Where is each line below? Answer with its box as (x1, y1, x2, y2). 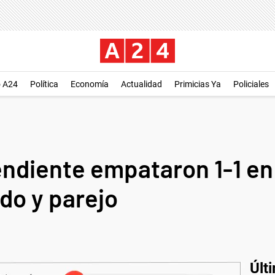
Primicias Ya (174, 79, 221, 89)
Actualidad (121, 79, 162, 89)
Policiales (233, 79, 269, 89)
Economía (71, 79, 109, 89)
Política (30, 79, 58, 89)
